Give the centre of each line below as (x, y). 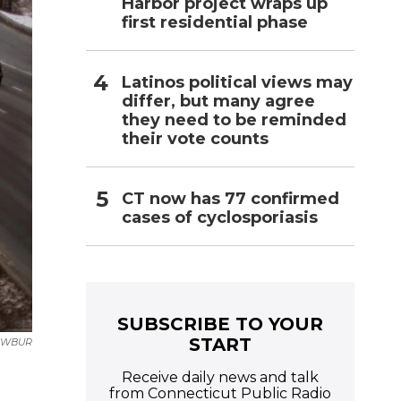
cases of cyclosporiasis (220, 217)
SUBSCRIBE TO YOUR (220, 324)
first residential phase (215, 22)
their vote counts (195, 138)
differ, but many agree (218, 101)
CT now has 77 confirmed (230, 198)
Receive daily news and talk (220, 377)
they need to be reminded (234, 119)
